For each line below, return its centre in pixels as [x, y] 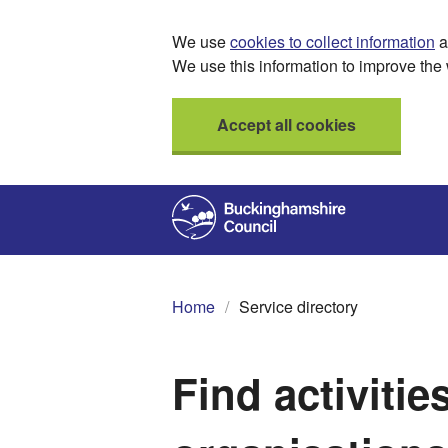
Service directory [298, 306]
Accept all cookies [286, 124]
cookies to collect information [332, 41]
